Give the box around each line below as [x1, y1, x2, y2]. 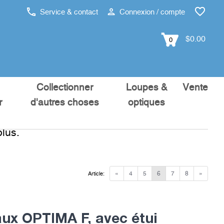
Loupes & [125, 83, 167, 92]
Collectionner [36, 83, 93, 92]
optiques [128, 98, 165, 107]
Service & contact [38, 8, 98, 16]
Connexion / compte [117, 8, 185, 16]
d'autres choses [30, 98, 99, 107]
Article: [87, 171, 104, 176]
